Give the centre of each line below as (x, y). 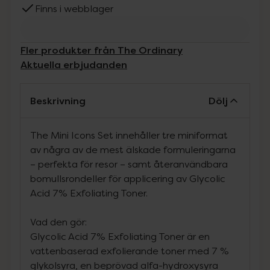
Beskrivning (58, 101)
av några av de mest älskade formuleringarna (133, 149)
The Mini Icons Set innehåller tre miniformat (129, 135)
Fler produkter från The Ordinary (102, 50)
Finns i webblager (74, 8)
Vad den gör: (58, 222)
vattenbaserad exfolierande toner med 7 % (130, 251)
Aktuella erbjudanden (74, 64)
